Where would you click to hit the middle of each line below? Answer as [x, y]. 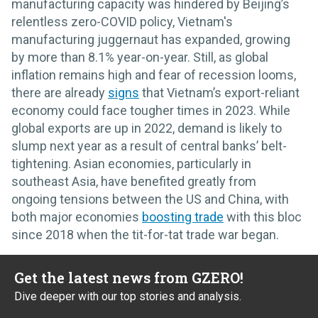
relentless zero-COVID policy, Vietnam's [122, 22]
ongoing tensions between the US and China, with [150, 199]
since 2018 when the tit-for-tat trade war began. [145, 235]
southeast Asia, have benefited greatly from [134, 182]
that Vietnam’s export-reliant [219, 93]
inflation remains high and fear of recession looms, [154, 75]
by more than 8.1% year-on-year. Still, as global [140, 57]
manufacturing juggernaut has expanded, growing [151, 40]
